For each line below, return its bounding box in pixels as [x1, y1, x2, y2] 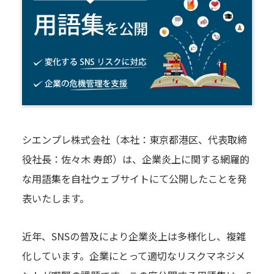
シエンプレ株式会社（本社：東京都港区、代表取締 [21, 132, 247, 147]
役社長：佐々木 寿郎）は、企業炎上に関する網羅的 [21, 152, 250, 167]
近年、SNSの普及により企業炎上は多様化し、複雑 [21, 229, 246, 244]
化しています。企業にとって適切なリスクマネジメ [21, 248, 245, 264]
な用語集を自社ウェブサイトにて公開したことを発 [21, 171, 247, 187]
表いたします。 [21, 191, 89, 206]
